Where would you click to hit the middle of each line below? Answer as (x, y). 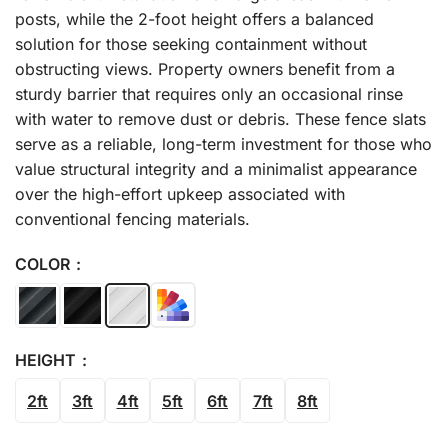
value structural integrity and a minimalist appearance (216, 169)
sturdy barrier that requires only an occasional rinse (209, 94)
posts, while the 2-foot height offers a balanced (194, 19)
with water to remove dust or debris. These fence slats (220, 119)
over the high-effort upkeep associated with (180, 194)
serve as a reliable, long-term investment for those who (223, 144)
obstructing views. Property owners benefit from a (205, 69)
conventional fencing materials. (132, 219)
